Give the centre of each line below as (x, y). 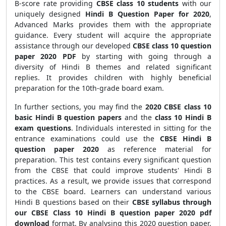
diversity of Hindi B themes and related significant (113, 67)
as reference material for (155, 149)
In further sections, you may (64, 107)
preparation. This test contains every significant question (113, 160)
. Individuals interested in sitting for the (141, 128)
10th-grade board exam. (122, 88)
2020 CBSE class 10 (177, 107)
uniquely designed (50, 14)
